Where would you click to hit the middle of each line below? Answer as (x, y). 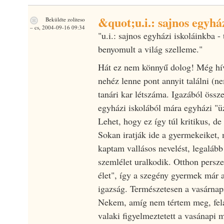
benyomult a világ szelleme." (150, 49)
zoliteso (76, 19)
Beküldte (55, 19)
